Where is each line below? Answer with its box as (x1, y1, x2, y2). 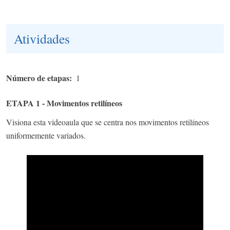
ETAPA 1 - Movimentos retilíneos (6, 97, 122, 109)
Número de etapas (6, 72, 69, 84)
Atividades (14, 30, 70, 48)
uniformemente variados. (6, 130, 86, 141)
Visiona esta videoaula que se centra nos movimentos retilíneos (6, 117, 209, 128)
